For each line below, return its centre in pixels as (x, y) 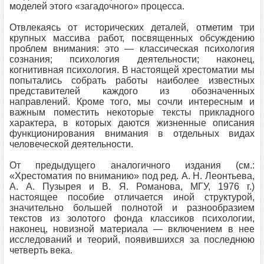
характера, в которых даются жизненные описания (132, 123)
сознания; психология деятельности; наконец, (132, 59)
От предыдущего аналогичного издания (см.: (132, 165)
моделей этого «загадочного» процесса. (97, 6)
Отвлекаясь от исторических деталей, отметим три (132, 27)
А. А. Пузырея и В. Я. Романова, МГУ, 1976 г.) (132, 187)
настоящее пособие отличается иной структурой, (132, 197)
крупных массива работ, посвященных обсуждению (132, 38)
